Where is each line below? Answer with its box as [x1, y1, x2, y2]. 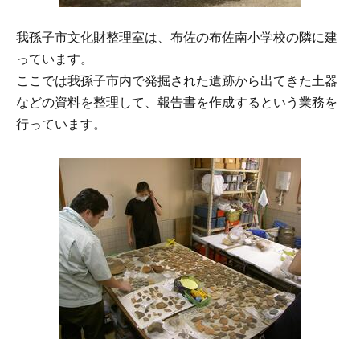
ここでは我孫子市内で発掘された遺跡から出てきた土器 [16, 73, 337, 88]
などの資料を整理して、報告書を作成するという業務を [16, 95, 337, 109]
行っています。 [16, 117, 106, 131]
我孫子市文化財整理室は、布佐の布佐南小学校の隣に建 [16, 30, 337, 44]
